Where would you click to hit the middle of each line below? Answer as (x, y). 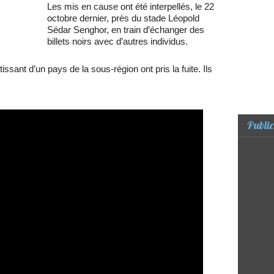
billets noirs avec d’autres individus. (117, 42)
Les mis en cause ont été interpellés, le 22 (131, 7)
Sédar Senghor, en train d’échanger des (126, 30)
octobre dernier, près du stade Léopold (123, 18)
